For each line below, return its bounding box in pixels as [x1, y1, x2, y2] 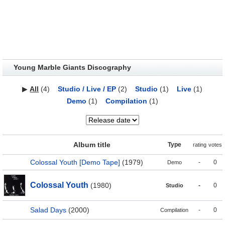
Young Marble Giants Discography [13, 63, 131, 71]
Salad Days [30, 205, 66, 214]
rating [192, 141, 206, 148]
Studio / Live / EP [58, 84, 117, 93]
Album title [73, 140, 110, 149]
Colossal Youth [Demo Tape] [30, 158, 120, 166]
